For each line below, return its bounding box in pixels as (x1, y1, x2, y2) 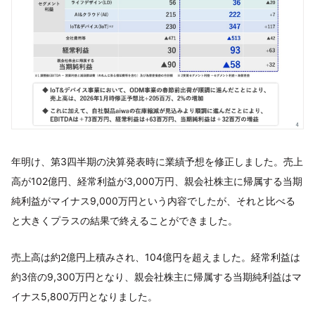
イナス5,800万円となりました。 (11, 290, 157, 303)
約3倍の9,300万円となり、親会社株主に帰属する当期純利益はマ (11, 271, 302, 283)
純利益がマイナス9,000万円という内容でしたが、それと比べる (11, 195, 295, 207)
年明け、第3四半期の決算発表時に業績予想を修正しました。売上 (11, 155, 303, 168)
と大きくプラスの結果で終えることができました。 (11, 214, 238, 227)
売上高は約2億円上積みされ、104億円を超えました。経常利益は (11, 251, 300, 264)
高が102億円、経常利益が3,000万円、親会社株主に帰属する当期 (11, 175, 302, 188)
